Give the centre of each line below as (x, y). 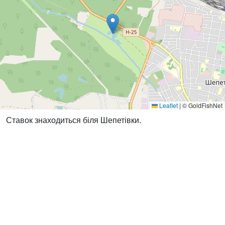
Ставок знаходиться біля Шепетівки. (74, 120)
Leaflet (168, 105)
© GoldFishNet (202, 105)
